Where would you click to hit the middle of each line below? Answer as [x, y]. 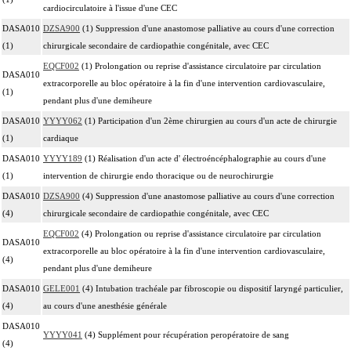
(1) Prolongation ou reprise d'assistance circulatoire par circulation [200, 65]
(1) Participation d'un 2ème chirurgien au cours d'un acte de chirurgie [210, 120]
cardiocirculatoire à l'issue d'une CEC [110, 7]
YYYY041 [63, 334]
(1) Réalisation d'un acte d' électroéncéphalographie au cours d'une [204, 158]
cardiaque [61, 138]
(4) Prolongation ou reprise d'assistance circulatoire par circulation [200, 233]
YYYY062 [63, 120]
